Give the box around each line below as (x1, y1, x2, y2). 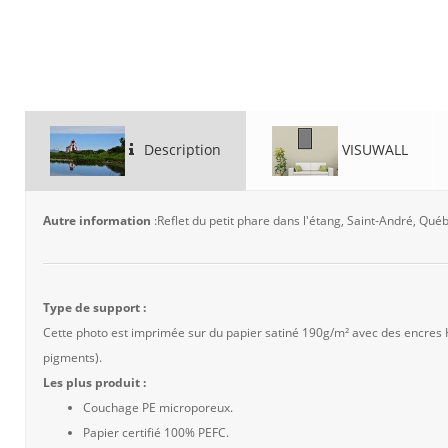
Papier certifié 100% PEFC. (83, 424, 229, 441)
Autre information (43, 212, 154, 229)
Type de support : (43, 299, 146, 316)
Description (140, 139, 221, 159)
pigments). (43, 349, 102, 366)
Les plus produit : (43, 374, 146, 391)
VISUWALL (338, 139, 408, 159)
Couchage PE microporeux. (83, 399, 233, 416)
